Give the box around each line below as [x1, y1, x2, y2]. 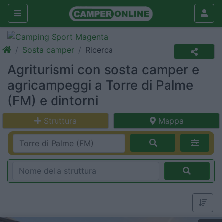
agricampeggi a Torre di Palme [7, 77, 193, 93]
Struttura [44, 116, 77, 126]
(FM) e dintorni [7, 93, 98, 108]
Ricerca [85, 45, 113, 55]
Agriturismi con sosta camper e [7, 62, 199, 77]
